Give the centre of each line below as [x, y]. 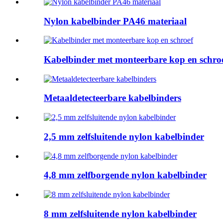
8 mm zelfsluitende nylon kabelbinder [120, 214]
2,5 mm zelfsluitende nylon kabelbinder [124, 136]
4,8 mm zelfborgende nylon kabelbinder [125, 175]
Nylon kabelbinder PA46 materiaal [115, 21]
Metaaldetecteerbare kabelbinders [112, 98]
